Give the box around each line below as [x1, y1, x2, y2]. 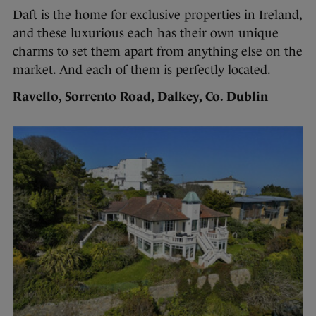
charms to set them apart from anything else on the [13, 44, 303, 59]
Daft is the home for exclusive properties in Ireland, [13, 8, 302, 23]
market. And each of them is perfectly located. [13, 63, 274, 78]
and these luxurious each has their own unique [13, 26, 279, 41]
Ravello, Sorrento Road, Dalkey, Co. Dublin [13, 90, 268, 104]
